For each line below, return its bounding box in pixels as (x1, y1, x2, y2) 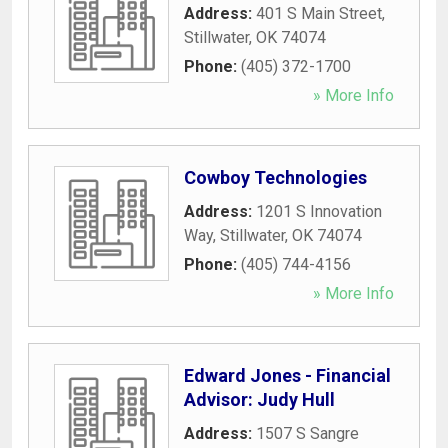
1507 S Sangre (256, 423, 359, 443)
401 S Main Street (256, 3, 382, 23)
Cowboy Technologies (184, 166, 367, 188)
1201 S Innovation (256, 201, 382, 221)
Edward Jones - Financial (184, 364, 391, 386)
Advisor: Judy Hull (184, 388, 335, 410)
